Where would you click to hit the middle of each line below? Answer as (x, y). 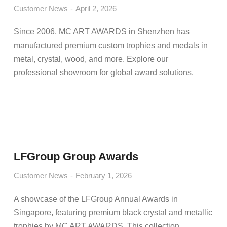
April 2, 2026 (96, 8)
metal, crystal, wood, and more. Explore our (91, 59)
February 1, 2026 (103, 176)
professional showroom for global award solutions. (103, 73)
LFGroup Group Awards (76, 156)
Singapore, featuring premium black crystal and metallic (113, 213)
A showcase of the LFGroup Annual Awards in (96, 199)
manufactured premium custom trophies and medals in (110, 45)
